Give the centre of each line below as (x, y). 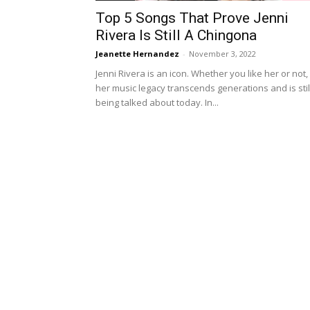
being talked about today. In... (157, 102)
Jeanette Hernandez (137, 54)
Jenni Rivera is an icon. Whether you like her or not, (202, 73)
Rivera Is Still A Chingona (176, 35)
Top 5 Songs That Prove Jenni (192, 18)
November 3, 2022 (222, 54)
